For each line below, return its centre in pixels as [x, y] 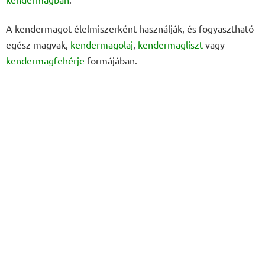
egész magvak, [38, 45]
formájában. [111, 61]
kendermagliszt [170, 45]
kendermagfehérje [45, 61]
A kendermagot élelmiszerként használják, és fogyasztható [130, 29]
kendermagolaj [102, 45]
